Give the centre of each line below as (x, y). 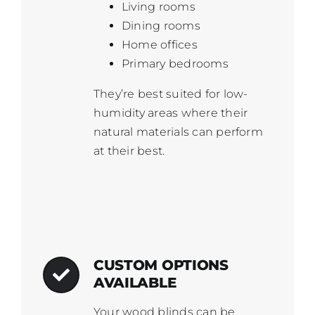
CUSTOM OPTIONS (161, 265)
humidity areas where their (171, 113)
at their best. (129, 151)
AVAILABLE (135, 283)
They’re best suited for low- (171, 94)
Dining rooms (161, 26)
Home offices (159, 45)
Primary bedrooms (175, 64)
